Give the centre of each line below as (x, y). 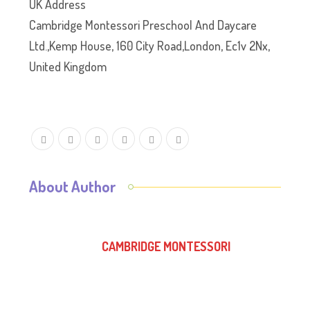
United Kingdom (68, 67)
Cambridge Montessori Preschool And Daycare (143, 25)
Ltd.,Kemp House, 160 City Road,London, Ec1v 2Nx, (150, 46)
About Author (73, 186)
